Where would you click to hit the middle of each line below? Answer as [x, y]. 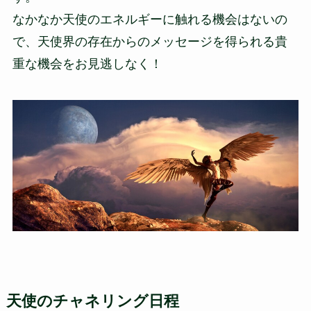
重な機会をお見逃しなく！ [87, 64]
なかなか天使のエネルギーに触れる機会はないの [150, 19]
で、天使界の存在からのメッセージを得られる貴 [150, 41]
